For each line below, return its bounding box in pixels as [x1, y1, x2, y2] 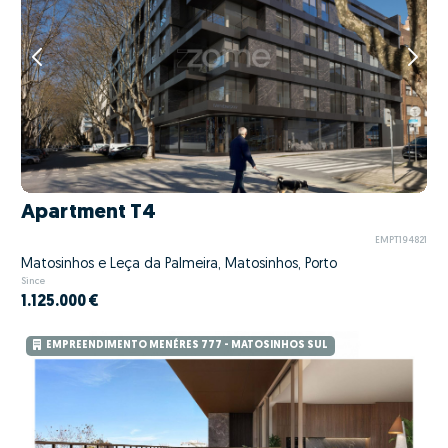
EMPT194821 [374, 236, 427, 246]
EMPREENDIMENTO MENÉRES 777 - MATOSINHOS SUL [44, 340, 329, 352]
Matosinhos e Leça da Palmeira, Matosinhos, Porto [21, 256, 337, 272]
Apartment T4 [21, 201, 156, 223]
